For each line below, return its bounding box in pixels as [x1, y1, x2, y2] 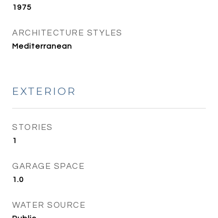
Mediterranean [12, 42, 72, 50]
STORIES [12, 123, 53, 132]
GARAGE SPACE [12, 162, 85, 171]
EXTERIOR [12, 85, 76, 97]
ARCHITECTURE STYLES [12, 29, 123, 37]
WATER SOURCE [12, 201, 86, 210]
